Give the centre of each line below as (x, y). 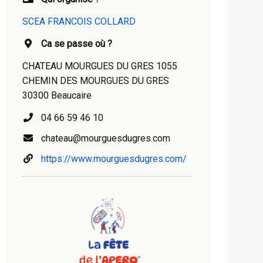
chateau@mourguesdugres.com (102, 138)
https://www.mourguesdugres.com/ (114, 159)
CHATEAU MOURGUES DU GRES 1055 (100, 66)
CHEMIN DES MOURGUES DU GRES (96, 81)
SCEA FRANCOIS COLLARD (79, 21)
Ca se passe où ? (77, 44)
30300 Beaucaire (57, 95)
